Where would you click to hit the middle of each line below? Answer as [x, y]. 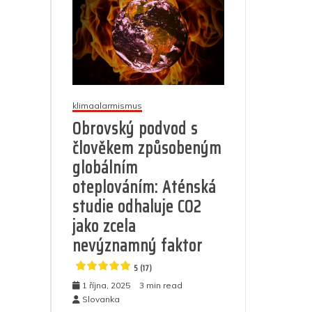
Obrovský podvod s [135, 128]
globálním [105, 167]
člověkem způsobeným [147, 148]
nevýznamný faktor [138, 245]
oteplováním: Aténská [144, 187]
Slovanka [101, 299]
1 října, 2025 [106, 285]
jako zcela [104, 226]
